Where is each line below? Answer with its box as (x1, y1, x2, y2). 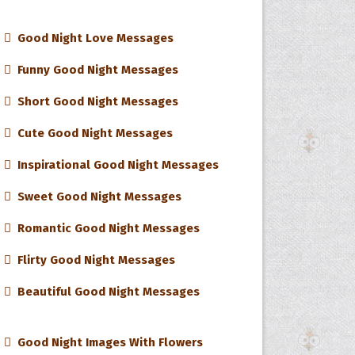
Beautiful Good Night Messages (11, 284, 200, 299)
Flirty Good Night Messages (11, 253, 176, 267)
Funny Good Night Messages (11, 63, 179, 77)
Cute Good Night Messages (11, 126, 174, 140)
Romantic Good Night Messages (11, 221, 200, 235)
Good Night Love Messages (11, 31, 174, 45)
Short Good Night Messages (11, 94, 179, 109)
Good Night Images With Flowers (11, 335, 204, 349)
